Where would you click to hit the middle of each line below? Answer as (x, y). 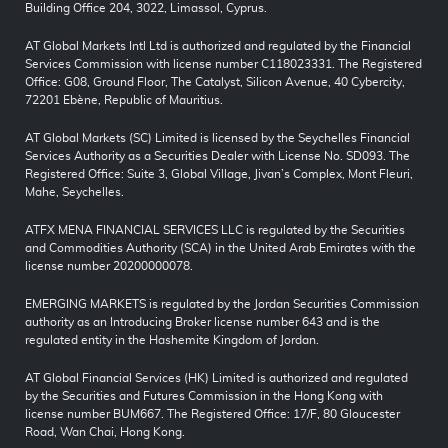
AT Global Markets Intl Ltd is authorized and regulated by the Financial (218, 46)
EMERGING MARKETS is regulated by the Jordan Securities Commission (222, 304)
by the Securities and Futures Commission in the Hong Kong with (204, 396)
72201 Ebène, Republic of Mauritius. (124, 100)
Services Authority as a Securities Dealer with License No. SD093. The (217, 156)
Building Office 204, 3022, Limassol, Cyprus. (146, 8)
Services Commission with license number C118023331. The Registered (223, 64)
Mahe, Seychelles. (74, 192)
